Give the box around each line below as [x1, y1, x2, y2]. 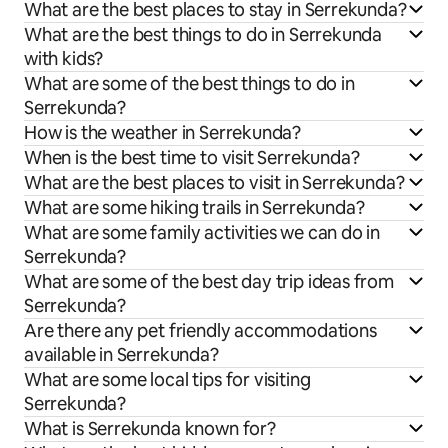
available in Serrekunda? [24, 342, 219, 366]
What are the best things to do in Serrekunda [24, 22, 383, 46]
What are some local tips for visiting [24, 367, 311, 391]
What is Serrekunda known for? [24, 416, 276, 440]
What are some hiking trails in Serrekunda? [24, 195, 365, 219]
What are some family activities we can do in [24, 220, 381, 244]
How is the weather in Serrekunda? [24, 120, 302, 144]
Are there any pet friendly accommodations [24, 318, 377, 342]
